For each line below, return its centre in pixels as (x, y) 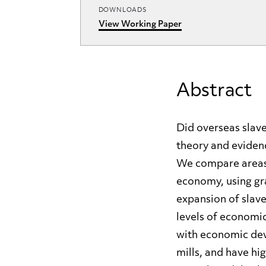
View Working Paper (140, 25)
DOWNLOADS (123, 10)
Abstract (214, 92)
